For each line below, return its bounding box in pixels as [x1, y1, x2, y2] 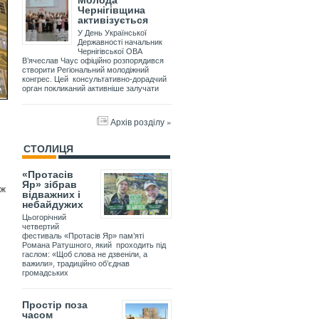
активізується [78, 14, 148, 26]
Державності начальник [78, 38, 162, 47]
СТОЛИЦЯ [23, 143, 73, 155]
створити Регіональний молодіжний [22, 66, 149, 75]
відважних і [22, 189, 80, 201]
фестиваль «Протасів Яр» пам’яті [22, 231, 144, 241]
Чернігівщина [78, 4, 145, 16]
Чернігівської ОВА [78, 47, 142, 56]
